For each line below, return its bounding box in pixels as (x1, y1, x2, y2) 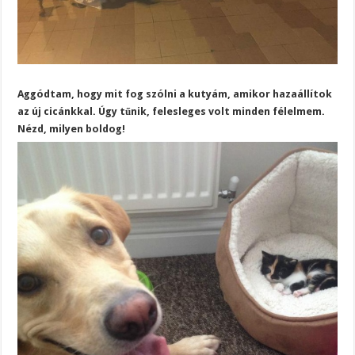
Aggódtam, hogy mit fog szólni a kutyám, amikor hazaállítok (17, 88, 333, 101)
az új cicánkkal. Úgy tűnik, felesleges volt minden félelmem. (17, 105, 326, 118)
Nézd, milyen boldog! (17, 123, 126, 136)
